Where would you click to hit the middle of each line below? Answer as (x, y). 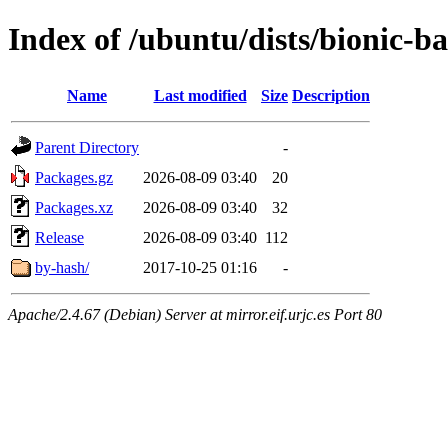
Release (59, 237)
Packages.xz (74, 207)
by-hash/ (62, 267)
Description (331, 95)
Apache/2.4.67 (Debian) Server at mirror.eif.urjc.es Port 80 (195, 314)
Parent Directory (87, 147)
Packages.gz (74, 177)
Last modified (200, 95)
